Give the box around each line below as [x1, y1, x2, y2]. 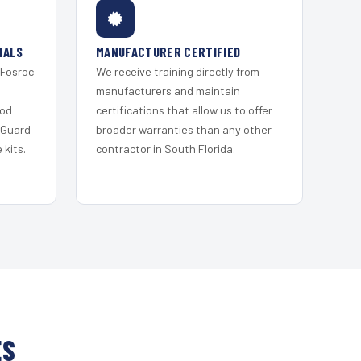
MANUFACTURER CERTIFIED [96, 44, 241, 60]
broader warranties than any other [96, 122, 272, 137]
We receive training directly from [96, 64, 259, 79]
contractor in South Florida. [96, 142, 235, 156]
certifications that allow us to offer [96, 103, 272, 118]
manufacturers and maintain [96, 84, 240, 98]
